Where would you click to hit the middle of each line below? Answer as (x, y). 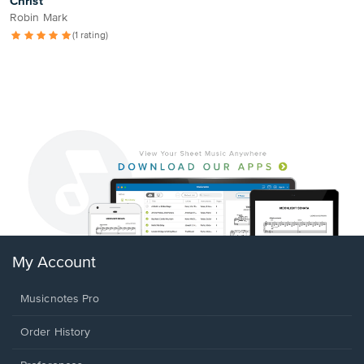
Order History (56, 333)
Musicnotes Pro (60, 299)
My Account (54, 263)
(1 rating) (91, 36)
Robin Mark (39, 18)
